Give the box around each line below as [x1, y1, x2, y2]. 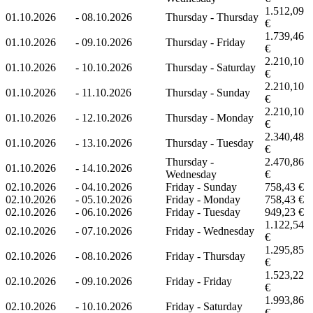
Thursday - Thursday [166, 10, 259, 23]
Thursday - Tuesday [166, 136, 254, 149]
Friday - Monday [166, 193, 240, 205]
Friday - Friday [166, 275, 232, 287]
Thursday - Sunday [166, 86, 250, 99]
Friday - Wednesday [166, 224, 254, 237]
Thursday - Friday [166, 36, 245, 48]
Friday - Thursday [166, 249, 245, 262]
